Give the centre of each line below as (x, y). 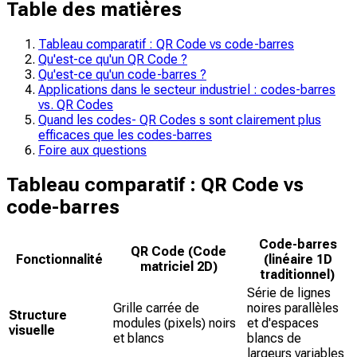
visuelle (32, 330)
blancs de (274, 338)
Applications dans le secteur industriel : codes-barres (187, 89)
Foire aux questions (92, 150)
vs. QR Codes (76, 104)
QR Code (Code (178, 251)
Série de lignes (289, 292)
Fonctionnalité (59, 259)
